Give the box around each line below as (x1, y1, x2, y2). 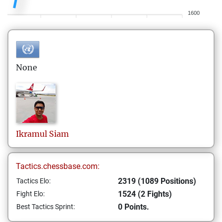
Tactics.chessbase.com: (16, 162, 100, 171)
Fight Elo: (16, 190, 45, 198)
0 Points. (118, 202, 149, 212)
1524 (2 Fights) (118, 189, 172, 199)
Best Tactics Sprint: (16, 203, 75, 211)
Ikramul (16, 129, 47, 139)
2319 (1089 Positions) (118, 176, 196, 186)
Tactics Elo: (16, 177, 51, 185)
